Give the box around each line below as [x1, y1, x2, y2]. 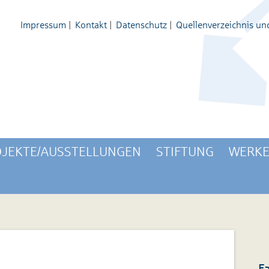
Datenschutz [115, 20, 167, 30]
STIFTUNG [156, 144, 214, 159]
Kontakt [74, 20, 107, 30]
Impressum [20, 20, 66, 30]
